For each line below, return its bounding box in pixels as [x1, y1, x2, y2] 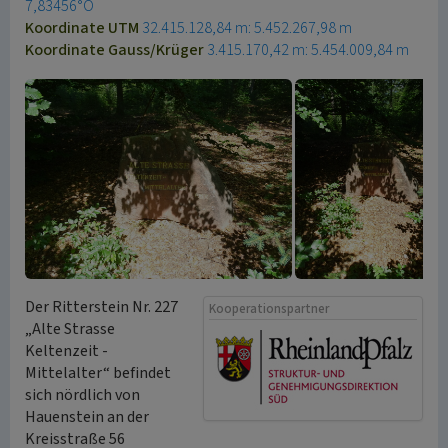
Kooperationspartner [209, 300, 329, 318]
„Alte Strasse [25, 318, 115, 340]
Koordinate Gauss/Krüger [25, 39, 207, 61]
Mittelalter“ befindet [25, 362, 171, 384]
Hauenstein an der [25, 406, 149, 428]
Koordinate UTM [25, 17, 142, 39]
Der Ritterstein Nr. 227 [25, 296, 178, 318]
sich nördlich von [25, 384, 140, 406]
